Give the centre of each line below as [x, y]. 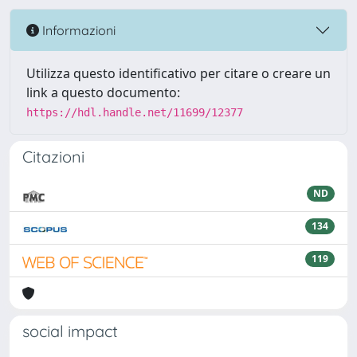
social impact [70, 331]
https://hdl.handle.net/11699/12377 [135, 112]
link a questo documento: [103, 92]
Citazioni [53, 157]
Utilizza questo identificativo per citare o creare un [178, 73]
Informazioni [77, 30]
